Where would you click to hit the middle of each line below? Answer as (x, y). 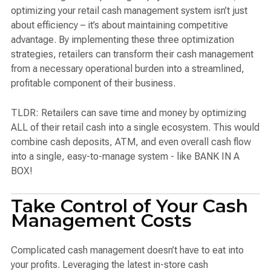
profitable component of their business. (93, 83)
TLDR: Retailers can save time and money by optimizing (129, 113)
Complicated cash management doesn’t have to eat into (127, 250)
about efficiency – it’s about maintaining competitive (119, 25)
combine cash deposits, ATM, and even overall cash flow (131, 142)
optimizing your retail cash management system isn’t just (129, 10)
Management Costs (101, 221)
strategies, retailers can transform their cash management (132, 54)
